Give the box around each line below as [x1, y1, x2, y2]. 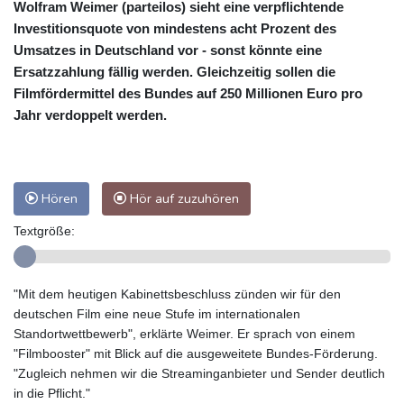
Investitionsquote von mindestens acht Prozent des [14, 21, 336, 37]
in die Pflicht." [14, 386, 90, 401]
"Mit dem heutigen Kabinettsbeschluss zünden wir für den [14, 287, 341, 302]
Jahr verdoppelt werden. [14, 107, 167, 124]
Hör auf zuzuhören [126, 189, 239, 208]
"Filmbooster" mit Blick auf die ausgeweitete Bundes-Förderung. [14, 346, 378, 362]
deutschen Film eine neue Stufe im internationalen [14, 307, 300, 322]
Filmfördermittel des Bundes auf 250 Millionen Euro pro [14, 86, 363, 102]
